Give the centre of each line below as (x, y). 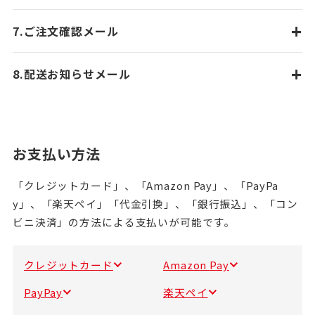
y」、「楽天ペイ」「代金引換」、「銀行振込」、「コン (155, 204)
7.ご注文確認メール (65, 31)
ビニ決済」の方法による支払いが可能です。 (124, 222)
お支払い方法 (57, 154)
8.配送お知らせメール (71, 74)
